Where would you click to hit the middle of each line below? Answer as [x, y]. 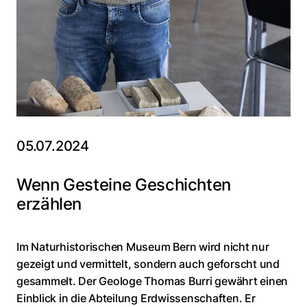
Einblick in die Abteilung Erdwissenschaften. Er [136, 298]
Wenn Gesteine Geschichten [124, 185]
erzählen [49, 204]
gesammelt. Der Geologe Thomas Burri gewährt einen [152, 281]
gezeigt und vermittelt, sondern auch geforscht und [148, 264]
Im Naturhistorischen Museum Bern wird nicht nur [143, 247]
